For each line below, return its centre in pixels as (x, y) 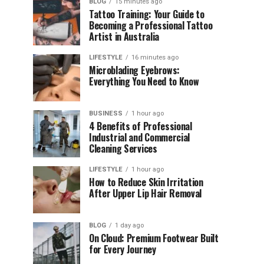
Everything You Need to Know (144, 81)
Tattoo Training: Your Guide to (147, 14)
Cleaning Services (123, 148)
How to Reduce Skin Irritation (146, 182)
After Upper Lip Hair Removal (146, 193)
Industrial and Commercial (139, 137)
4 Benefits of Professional (141, 126)
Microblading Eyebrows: (134, 70)
